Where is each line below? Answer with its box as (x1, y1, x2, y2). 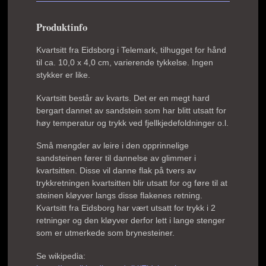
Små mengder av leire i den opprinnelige (36, 141, 189, 150)
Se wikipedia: (36, 251, 86, 261)
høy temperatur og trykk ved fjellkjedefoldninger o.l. (36, 118, 229, 128)
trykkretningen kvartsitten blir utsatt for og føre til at (36, 178, 228, 188)
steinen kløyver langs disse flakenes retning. (36, 191, 203, 200)
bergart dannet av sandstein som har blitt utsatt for (36, 105, 227, 115)
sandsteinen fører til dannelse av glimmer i (36, 153, 197, 163)
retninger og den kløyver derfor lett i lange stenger (36, 216, 226, 225)
